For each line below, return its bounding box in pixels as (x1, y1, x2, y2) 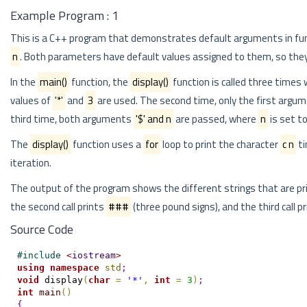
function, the (69, 74, 130, 90)
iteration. (10, 155, 51, 171)
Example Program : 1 (10, 6, 119, 25)
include (22, 249, 66, 260)
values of (10, 93, 53, 108)
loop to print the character (160, 136, 280, 152)
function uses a (71, 136, 143, 152)
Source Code (10, 220, 73, 238)
